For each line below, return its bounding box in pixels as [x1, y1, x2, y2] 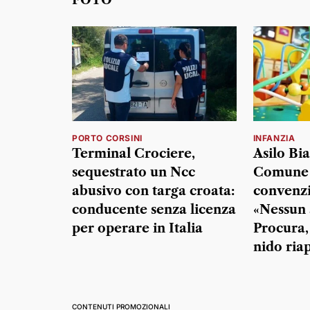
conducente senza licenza [72, 202, 236, 218]
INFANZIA [253, 133, 295, 144]
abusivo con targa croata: [72, 183, 235, 199]
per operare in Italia [72, 221, 203, 237]
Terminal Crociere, [72, 146, 195, 162]
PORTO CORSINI [72, 133, 143, 144]
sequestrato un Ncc [72, 165, 195, 181]
